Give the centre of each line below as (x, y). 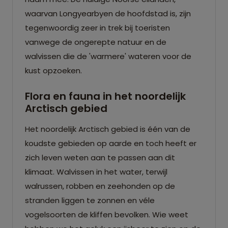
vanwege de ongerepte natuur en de (96, 42)
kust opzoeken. (53, 70)
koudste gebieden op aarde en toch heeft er (111, 143)
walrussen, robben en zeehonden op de (100, 186)
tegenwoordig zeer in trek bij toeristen (97, 27)
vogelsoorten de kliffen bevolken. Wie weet (107, 214)
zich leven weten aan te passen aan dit (100, 157)
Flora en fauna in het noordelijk (105, 96)
